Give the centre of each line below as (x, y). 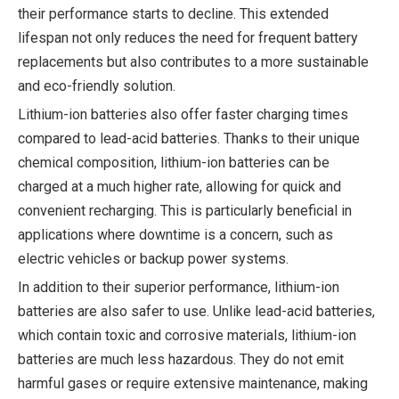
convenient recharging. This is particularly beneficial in (185, 211)
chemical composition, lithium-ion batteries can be (174, 163)
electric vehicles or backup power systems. (153, 259)
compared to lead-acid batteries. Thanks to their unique (189, 138)
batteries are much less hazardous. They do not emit (181, 359)
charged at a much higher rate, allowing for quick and (179, 187)
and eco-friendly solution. (97, 86)
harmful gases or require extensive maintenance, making (193, 383)
